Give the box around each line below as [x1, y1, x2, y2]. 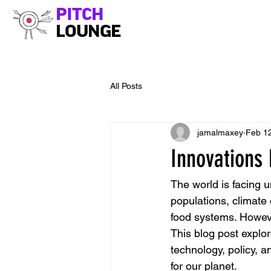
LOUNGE [56, 23, 121, 40]
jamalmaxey [197, 127, 243, 137]
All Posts [110, 80, 142, 91]
